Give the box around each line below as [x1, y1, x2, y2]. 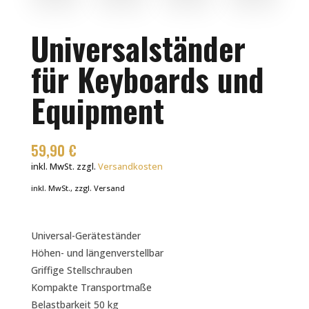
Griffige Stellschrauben [30, 263, 132, 277]
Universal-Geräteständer [30, 229, 141, 243]
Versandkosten [97, 161, 163, 173]
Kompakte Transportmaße [30, 281, 152, 295]
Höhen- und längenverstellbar [30, 246, 163, 260]
